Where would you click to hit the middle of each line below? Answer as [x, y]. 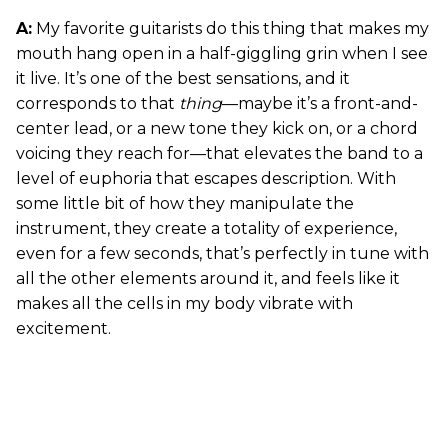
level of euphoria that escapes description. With [206, 178]
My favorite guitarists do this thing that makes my [230, 28]
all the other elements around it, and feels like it [208, 278]
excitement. [63, 328]
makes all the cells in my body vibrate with [184, 303]
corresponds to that [97, 103]
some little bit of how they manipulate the [185, 203]
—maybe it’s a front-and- [320, 103]
